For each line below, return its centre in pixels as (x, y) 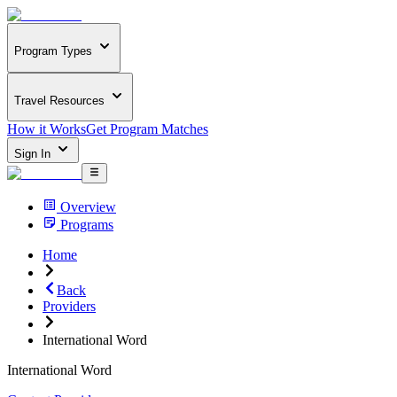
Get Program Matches (147, 129)
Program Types (53, 51)
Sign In (34, 154)
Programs (87, 224)
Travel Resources (59, 100)
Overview (88, 206)
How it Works (47, 129)
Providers (69, 306)
